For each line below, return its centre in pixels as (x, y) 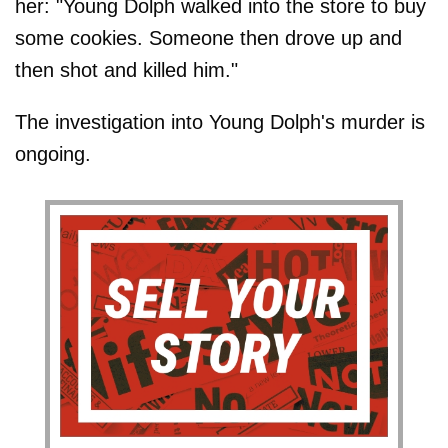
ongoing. (53, 153)
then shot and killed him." (126, 69)
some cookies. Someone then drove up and (208, 37)
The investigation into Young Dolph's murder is (220, 121)
